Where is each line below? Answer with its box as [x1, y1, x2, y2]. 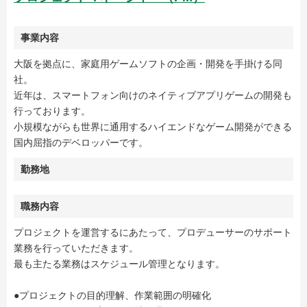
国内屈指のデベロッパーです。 [14, 137, 148, 149]
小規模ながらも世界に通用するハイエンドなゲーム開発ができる [14, 121, 292, 133]
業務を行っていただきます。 [14, 243, 138, 254]
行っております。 [14, 106, 90, 117]
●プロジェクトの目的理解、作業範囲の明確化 [14, 290, 211, 302]
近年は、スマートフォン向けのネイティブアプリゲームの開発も [14, 90, 292, 101]
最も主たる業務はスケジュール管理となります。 [14, 258, 225, 270]
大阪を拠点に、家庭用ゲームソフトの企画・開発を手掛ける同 [14, 58, 282, 70]
